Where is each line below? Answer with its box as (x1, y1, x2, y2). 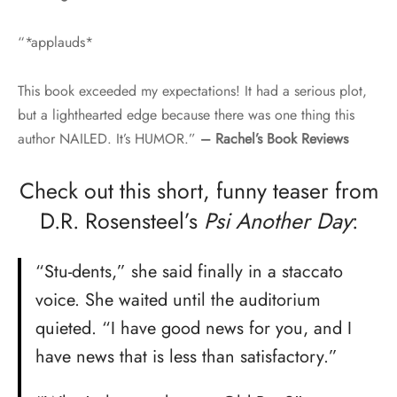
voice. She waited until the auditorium (35, 286, 321, 313)
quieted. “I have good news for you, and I (35, 315, 352, 341)
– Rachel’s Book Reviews (200, 128, 348, 149)
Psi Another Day (203, 204, 352, 237)
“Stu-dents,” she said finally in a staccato (35, 258, 343, 284)
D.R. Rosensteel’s (39, 204, 204, 237)
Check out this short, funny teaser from (19, 174, 378, 206)
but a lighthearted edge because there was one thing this (18, 104, 354, 125)
